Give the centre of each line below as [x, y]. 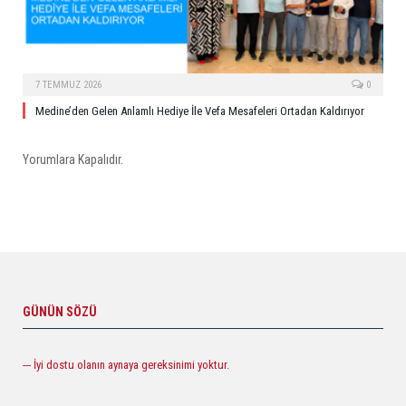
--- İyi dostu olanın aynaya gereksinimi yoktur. [126, 365]
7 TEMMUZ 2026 [68, 85]
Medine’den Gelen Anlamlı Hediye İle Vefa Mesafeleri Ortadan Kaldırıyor [200, 111]
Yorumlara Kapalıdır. [73, 160]
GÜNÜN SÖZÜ [60, 312]
